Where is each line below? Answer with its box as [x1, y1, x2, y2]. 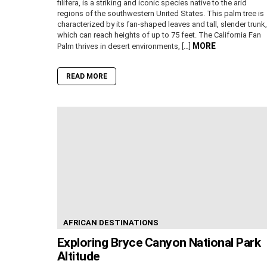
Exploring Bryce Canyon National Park [57, 235, 261, 250]
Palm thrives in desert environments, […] [57, 41, 193, 51]
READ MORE [66, 72, 107, 80]
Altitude [57, 249, 100, 263]
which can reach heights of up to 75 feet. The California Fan [57, 30, 261, 39]
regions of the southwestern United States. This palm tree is [57, 8, 264, 18]
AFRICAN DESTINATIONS [63, 218, 159, 227]
